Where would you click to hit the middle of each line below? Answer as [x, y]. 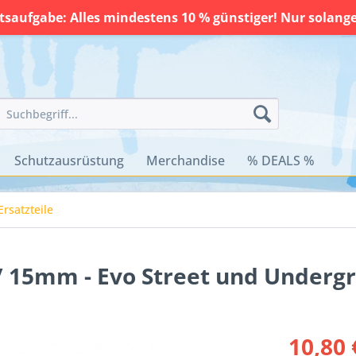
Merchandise [186, 161]
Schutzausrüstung [69, 161]
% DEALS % [281, 161]
